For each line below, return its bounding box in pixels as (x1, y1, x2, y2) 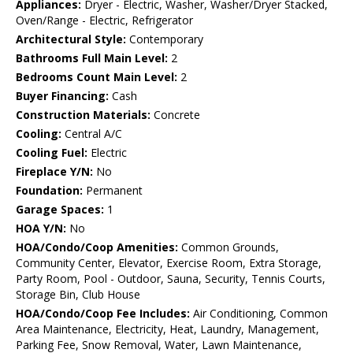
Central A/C (61, 126, 122, 142)
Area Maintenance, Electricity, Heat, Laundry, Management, (16, 321, 319, 337)
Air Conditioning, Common (190, 306, 328, 321)
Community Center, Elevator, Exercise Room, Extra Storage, (16, 255, 321, 271)
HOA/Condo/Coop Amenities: (16, 240, 178, 255)
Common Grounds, (178, 240, 279, 255)
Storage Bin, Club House (16, 287, 140, 303)
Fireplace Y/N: (16, 164, 93, 180)
